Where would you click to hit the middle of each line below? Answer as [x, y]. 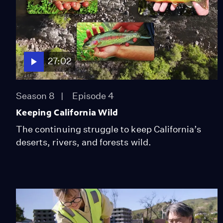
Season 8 [36, 96]
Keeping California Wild [67, 112]
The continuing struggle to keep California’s [109, 129]
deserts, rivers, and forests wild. [84, 142]
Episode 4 [93, 96]
